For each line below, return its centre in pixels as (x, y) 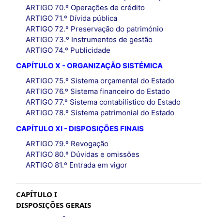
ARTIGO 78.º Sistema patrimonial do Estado (100, 113)
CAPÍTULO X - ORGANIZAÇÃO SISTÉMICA (89, 66)
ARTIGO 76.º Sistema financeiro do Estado (98, 92)
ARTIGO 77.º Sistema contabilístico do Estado (103, 102)
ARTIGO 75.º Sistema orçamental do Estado (100, 81)
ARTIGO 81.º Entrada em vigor (76, 165)
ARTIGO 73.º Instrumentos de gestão (89, 39)
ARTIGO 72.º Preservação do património (94, 29)
